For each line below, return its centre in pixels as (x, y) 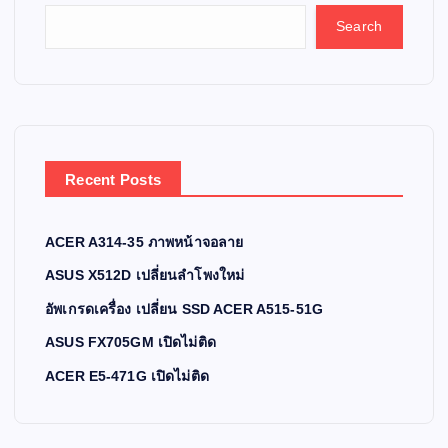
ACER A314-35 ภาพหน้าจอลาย (144, 241)
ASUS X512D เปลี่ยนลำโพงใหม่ (145, 275)
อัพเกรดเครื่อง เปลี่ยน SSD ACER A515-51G (184, 309)
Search (359, 26)
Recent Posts (113, 179)
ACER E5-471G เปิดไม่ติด (127, 376)
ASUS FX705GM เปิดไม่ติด (130, 342)
